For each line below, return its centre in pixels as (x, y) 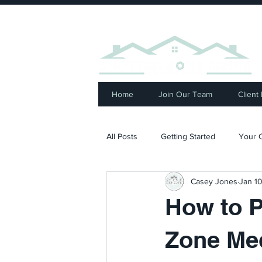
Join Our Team (186, 94)
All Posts (122, 136)
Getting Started (188, 136)
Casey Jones (214, 181)
